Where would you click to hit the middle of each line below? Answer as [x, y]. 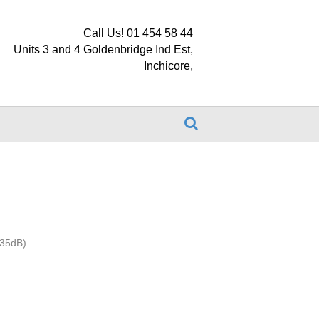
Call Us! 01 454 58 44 [138, 33]
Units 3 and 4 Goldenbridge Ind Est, [103, 49]
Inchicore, [168, 66]
